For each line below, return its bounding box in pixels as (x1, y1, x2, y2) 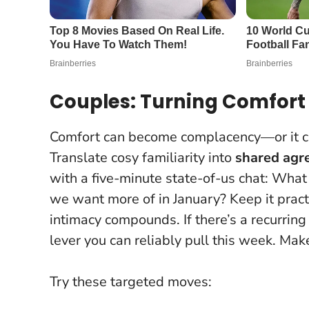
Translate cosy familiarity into (50, 148, 235, 167)
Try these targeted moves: (50, 272, 212, 291)
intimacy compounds (50, 210, 177, 229)
